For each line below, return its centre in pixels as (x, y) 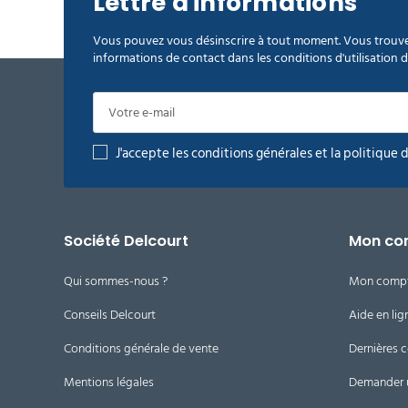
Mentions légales (109, 382)
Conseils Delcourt (110, 314)
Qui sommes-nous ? (116, 280)
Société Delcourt (126, 240)
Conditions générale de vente (141, 348)
